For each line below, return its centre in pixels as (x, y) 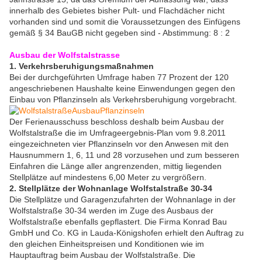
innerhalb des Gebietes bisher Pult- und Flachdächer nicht (117, 11)
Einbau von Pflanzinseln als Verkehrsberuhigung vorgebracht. (123, 100)
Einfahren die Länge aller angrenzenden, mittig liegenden (116, 166)
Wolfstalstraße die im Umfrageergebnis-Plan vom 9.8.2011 (118, 133)
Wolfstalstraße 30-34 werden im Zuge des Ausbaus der (111, 211)
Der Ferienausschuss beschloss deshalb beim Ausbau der (117, 122)
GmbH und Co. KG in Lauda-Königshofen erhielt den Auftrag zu (127, 233)
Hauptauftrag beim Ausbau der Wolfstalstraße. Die (102, 255)
